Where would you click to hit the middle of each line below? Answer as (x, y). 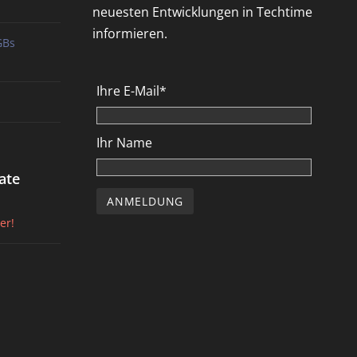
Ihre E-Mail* (131, 90)
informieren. (130, 33)
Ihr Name (124, 143)
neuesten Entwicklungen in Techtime (202, 12)
